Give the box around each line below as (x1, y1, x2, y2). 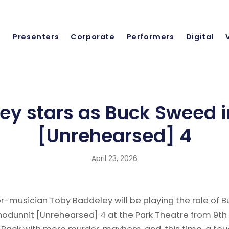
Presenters (13, 32, 59, 42)
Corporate (71, 32, 115, 42)
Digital (186, 32, 214, 42)
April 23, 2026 (91, 154, 138, 164)
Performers (126, 32, 174, 42)
